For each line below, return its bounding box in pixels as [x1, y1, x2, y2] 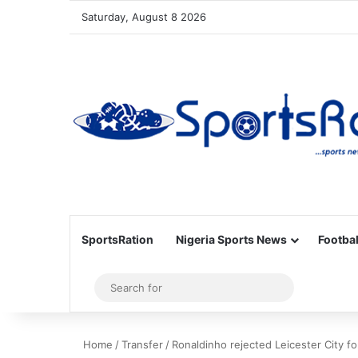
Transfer [121, 338, 163, 351]
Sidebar [89, 280, 135, 296]
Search [284, 280, 326, 295]
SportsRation [82, 233, 153, 246]
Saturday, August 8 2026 [82, 10, 206, 23]
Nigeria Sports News [176, 233, 287, 246]
